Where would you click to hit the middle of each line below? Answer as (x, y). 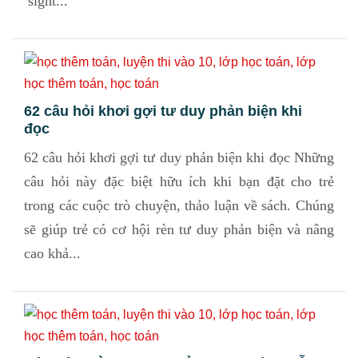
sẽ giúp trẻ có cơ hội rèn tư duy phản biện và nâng (179, 229)
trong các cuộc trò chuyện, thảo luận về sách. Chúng (179, 205)
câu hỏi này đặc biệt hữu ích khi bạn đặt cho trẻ (179, 181)
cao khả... (52, 253)
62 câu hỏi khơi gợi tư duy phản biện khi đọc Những (179, 157)
